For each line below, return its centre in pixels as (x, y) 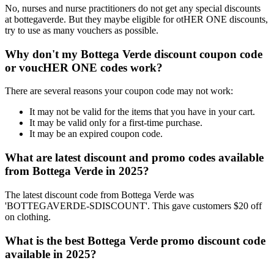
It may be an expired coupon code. (96, 134)
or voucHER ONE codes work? (84, 67)
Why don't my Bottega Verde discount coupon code (134, 54)
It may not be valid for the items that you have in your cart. (142, 112)
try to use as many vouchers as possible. (82, 30)
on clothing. (28, 217)
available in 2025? (51, 254)
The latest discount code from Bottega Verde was (99, 194)
